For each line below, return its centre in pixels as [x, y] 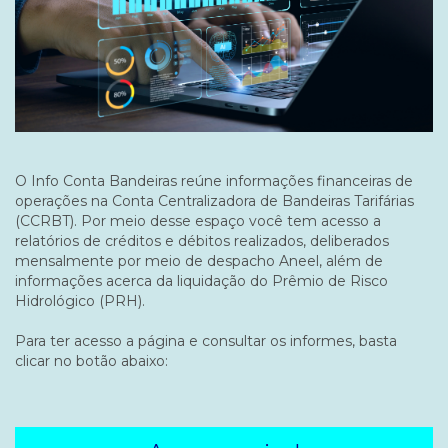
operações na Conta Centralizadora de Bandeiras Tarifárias [214, 200]
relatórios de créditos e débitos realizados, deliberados [202, 240]
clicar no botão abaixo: [91, 360]
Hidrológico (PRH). [82, 300]
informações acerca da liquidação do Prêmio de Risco [201, 280]
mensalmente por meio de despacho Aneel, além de [199, 260]
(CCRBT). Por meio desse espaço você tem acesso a [198, 220]
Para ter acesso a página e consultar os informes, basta [206, 340]
